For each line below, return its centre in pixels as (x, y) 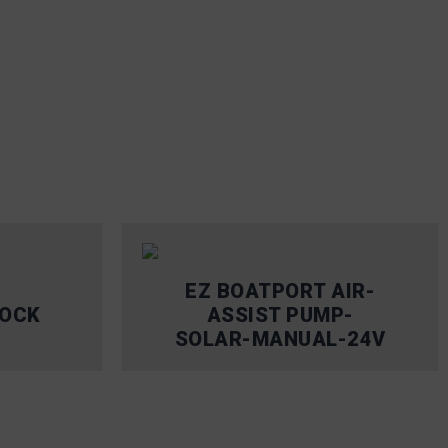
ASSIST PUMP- (280, 314)
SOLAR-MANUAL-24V (280, 338)
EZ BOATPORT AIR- (280, 290)
